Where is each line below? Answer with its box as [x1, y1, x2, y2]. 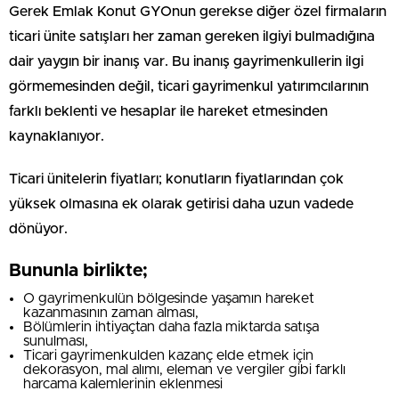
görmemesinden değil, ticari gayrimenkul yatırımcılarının [9, 78, 369, 94]
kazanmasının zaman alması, [23, 305, 199, 320]
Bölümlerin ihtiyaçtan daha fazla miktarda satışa [23, 319, 319, 334]
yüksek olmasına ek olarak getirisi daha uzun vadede [9, 196, 354, 211]
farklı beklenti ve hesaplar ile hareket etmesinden [9, 103, 328, 118]
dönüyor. [9, 221, 71, 236]
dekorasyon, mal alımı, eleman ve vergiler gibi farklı [23, 362, 346, 377]
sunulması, [23, 333, 92, 348]
